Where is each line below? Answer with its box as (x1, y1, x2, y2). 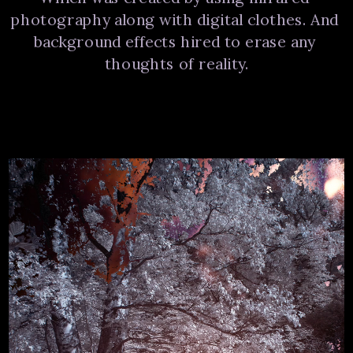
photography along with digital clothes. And (10, 9, 339, 30)
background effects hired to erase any (33, 32, 315, 52)
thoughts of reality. (105, 54, 248, 74)
